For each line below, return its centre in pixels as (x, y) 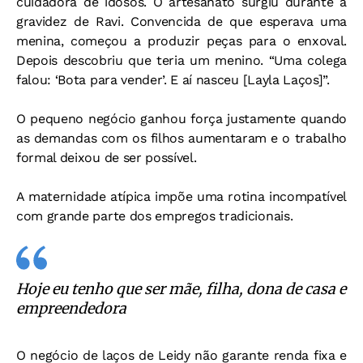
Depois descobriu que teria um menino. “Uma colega (181, 61)
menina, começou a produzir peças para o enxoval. (181, 41)
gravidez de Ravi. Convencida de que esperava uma (181, 22)
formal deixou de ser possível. (107, 158)
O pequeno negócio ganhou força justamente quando (181, 119)
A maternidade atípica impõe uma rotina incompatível (181, 197)
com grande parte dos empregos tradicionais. (155, 216)
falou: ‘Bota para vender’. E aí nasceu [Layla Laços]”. (173, 80)
